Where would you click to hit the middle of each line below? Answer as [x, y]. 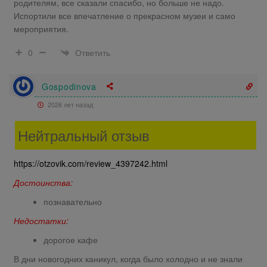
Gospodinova [69, 86]
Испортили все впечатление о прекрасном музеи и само [125, 16]
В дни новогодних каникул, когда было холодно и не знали [128, 259]
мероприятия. [41, 29]
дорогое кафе [71, 240]
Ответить [93, 52]
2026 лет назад [69, 105]
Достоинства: [43, 183]
